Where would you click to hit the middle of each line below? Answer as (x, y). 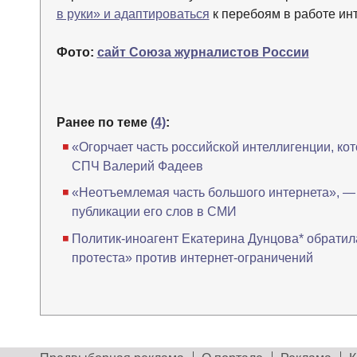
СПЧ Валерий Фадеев (137, 166)
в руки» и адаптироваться (133, 14)
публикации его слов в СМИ (154, 212)
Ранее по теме (103, 123)
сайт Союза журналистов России (203, 53)
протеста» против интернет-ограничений (192, 257)
